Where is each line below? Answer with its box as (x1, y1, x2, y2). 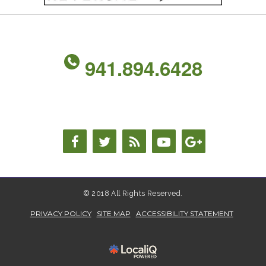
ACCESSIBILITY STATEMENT (135, 209, 233, 218)
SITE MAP (96, 209, 131, 218)
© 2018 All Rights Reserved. (83, 189, 183, 198)
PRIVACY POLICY (30, 209, 91, 218)
